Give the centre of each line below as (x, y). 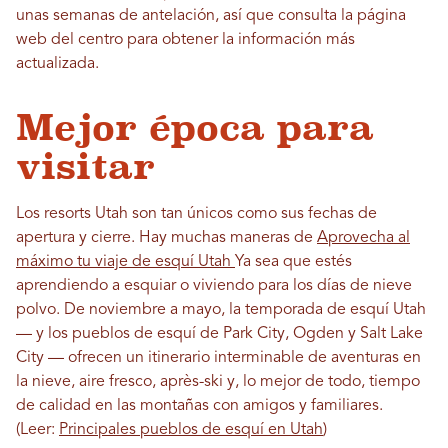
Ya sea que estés (293, 262)
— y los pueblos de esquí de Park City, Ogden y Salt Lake (219, 334)
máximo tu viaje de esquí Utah (125, 262)
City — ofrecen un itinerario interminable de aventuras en (218, 358)
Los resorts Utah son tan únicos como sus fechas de (196, 214)
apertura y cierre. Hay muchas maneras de (166, 238)
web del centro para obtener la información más (185, 40)
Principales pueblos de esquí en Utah (191, 430)
